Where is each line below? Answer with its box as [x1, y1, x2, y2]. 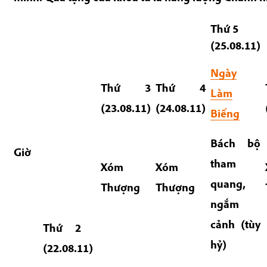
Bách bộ [210, 135, 261, 150]
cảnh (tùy [210, 216, 261, 231]
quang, [210, 176, 246, 191]
